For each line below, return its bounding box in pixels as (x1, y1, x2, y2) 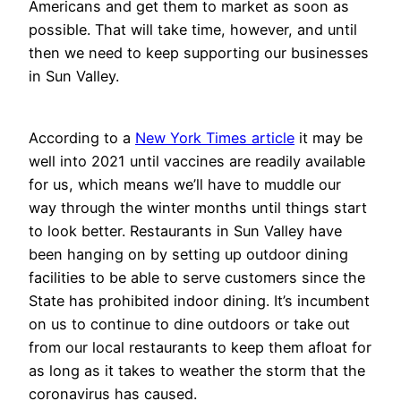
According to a (29, 128, 135, 147)
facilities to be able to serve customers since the (29, 268, 365, 286)
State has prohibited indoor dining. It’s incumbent (29, 291, 370, 310)
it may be (294, 128, 363, 147)
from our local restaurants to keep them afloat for (29, 337, 371, 356)
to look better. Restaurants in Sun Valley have (29, 221, 342, 240)
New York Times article (135, 128, 294, 147)
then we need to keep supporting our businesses (29, 44, 369, 63)
